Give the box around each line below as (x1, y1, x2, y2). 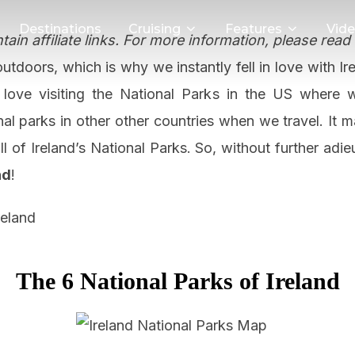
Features (224, 21, 282, 36)
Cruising (128, 21, 181, 36)
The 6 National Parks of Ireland (15, 268, 340, 295)
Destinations (19, 21, 102, 36)
